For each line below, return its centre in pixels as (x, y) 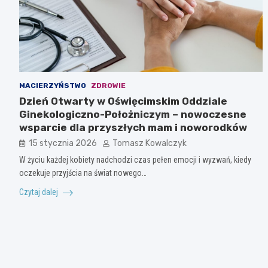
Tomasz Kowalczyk (150, 143)
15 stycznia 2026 (63, 143)
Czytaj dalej (39, 192)
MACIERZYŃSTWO (53, 85)
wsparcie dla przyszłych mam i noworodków (133, 127)
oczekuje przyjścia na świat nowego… (83, 173)
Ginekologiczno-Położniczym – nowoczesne (133, 114)
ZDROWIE (108, 85)
